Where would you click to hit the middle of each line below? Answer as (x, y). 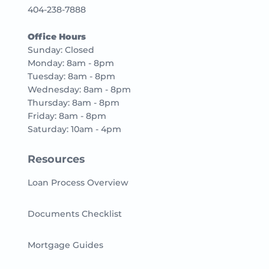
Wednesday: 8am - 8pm (79, 89)
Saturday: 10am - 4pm (74, 129)
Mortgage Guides (65, 245)
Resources (56, 159)
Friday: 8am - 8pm (67, 116)
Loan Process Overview (78, 182)
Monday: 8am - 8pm (71, 63)
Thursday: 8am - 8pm (73, 102)
